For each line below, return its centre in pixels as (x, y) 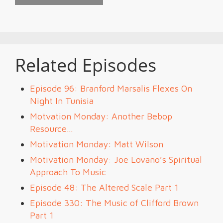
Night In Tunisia (62, 101)
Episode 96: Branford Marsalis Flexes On (111, 88)
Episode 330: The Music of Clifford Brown (114, 203)
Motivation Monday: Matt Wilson (97, 144)
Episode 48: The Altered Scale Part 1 (104, 187)
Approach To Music (68, 172)
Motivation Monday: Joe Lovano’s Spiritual (116, 160)
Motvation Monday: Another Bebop (101, 116)
